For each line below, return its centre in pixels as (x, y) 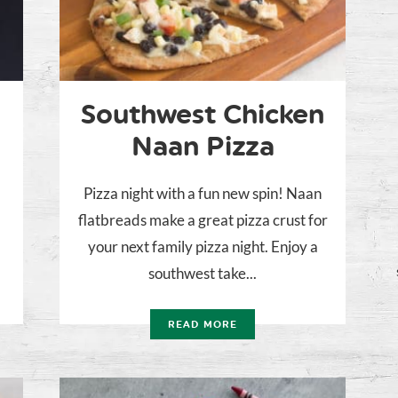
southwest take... (203, 274)
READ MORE (203, 325)
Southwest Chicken (203, 115)
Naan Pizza (203, 147)
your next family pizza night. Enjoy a (203, 247)
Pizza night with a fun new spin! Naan (203, 194)
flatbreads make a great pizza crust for (203, 220)
